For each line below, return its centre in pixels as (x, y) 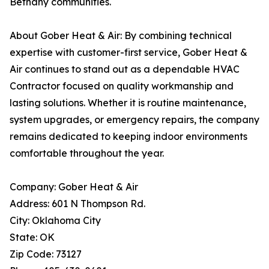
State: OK (32, 237)
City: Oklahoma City (55, 221)
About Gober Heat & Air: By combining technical (121, 36)
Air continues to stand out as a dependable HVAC (125, 69)
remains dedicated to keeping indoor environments (128, 137)
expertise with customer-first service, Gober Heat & (128, 53)
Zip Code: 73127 (46, 254)
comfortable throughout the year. (87, 153)
